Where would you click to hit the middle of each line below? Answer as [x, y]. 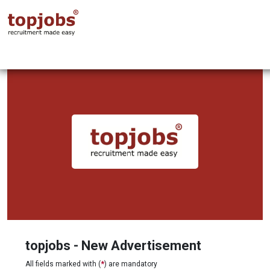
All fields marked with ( [63, 264]
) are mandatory [131, 264]
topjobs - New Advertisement [113, 246]
